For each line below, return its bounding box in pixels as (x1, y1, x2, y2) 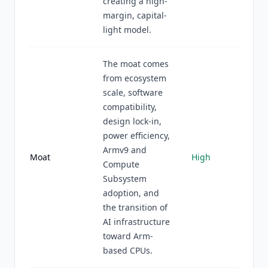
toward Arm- (103, 230, 153, 242)
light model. (103, 24, 151, 35)
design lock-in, (103, 115, 162, 127)
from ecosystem (103, 72, 166, 84)
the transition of (103, 202, 167, 213)
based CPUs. (103, 245, 153, 256)
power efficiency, (103, 130, 170, 141)
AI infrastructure (103, 216, 170, 227)
